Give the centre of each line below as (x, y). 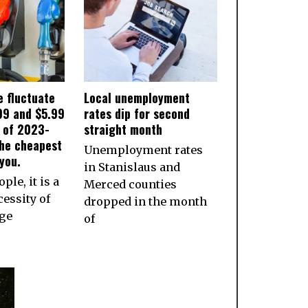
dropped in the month (146, 201)
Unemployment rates (144, 150)
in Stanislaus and (132, 167)
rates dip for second (137, 113)
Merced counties (131, 184)
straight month (123, 129)
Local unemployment (137, 97)
